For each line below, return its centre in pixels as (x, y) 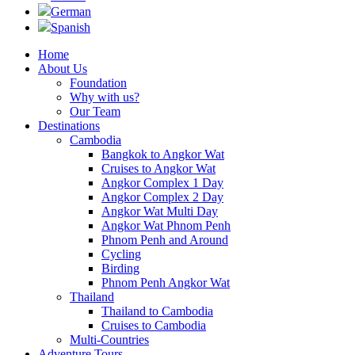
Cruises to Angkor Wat (158, 168)
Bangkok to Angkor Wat (163, 154)
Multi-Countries (109, 339)
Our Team (95, 111)
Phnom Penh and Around (165, 239)
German (71, 11)
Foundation (98, 82)
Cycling (121, 254)
